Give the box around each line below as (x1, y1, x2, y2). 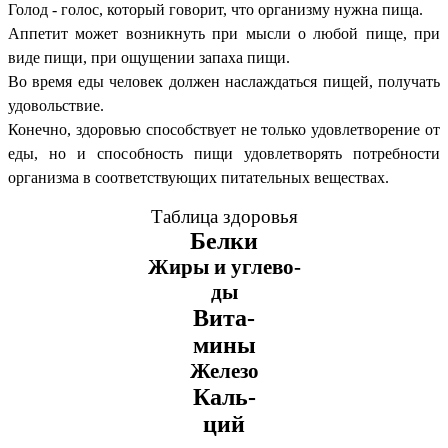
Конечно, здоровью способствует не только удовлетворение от (8, 120, 440, 138)
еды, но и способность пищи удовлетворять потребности (8, 144, 440, 162)
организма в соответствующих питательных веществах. (8, 168, 389, 186)
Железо (189, 358, 259, 383)
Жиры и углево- (147, 254, 301, 279)
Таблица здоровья (150, 205, 298, 227)
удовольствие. (8, 96, 104, 114)
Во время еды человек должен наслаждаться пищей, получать (8, 72, 440, 90)
